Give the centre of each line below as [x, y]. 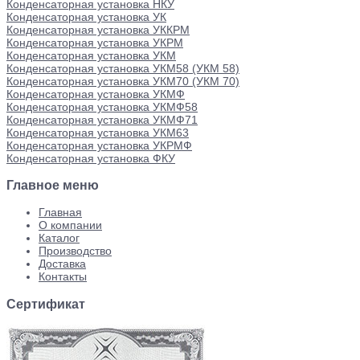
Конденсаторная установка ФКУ [91, 158]
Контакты [63, 277]
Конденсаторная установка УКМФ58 [102, 106]
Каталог [59, 238]
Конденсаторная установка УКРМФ [99, 145]
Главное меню [53, 184]
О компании [70, 225]
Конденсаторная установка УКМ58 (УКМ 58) [123, 68]
